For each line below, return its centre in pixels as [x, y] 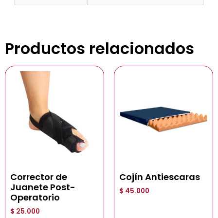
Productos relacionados [100, 49]
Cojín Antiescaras [160, 177]
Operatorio [35, 198]
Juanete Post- [43, 187]
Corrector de [39, 177]
